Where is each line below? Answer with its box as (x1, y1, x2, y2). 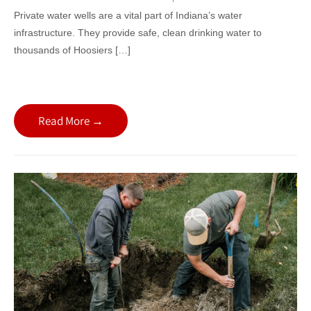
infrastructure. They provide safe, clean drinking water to (14, 26, 262, 38)
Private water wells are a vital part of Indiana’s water (14, 9, 242, 21)
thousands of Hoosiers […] (14, 44, 131, 56)
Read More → (38, 112, 103, 128)
